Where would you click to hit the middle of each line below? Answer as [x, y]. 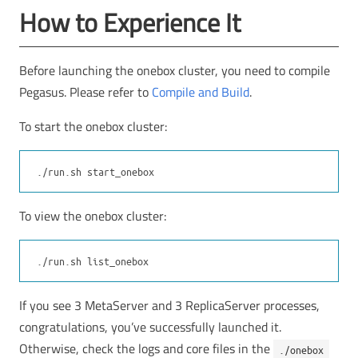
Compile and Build [201, 92]
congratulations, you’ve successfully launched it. [150, 327]
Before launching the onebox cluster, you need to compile [175, 71]
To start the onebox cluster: [93, 127]
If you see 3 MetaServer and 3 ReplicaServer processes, [169, 306]
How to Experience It [130, 22]
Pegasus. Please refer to [86, 92]
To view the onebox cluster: [93, 216]
